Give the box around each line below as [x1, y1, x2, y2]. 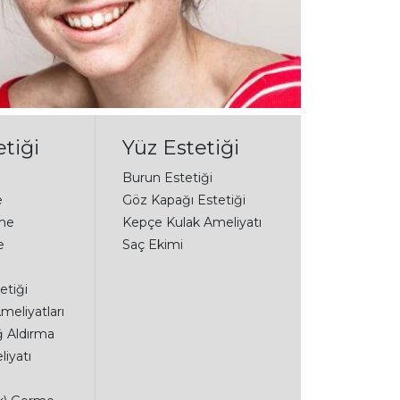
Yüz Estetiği [121, 134, 239, 160]
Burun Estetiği [121, 169, 212, 186]
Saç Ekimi [121, 236, 183, 253]
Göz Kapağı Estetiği [121, 191, 246, 208]
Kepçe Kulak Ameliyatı [121, 213, 262, 230]
